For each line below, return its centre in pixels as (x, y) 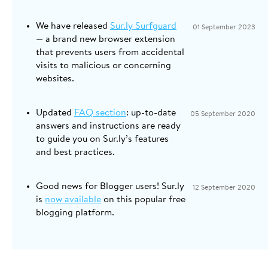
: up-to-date (151, 113)
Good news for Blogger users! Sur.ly (110, 187)
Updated (55, 113)
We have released (73, 26)
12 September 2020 (224, 188)
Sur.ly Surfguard (143, 26)
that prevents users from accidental (110, 53)
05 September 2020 (223, 114)
